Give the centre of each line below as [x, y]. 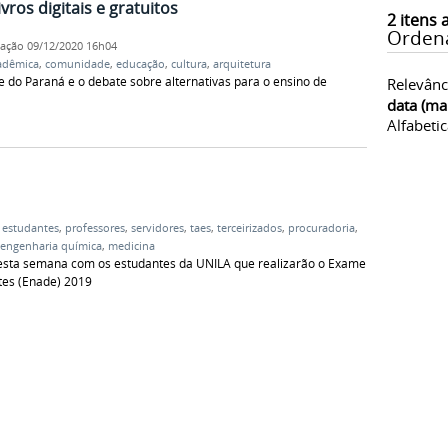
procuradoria [321, 228]
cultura [188, 64]
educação [140, 64]
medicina [131, 246]
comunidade [77, 64]
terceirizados [249, 228]
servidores [157, 228]
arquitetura [241, 64]
